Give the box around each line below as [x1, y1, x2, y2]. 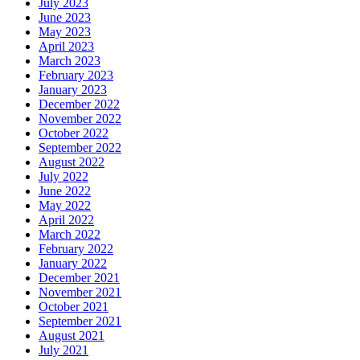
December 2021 [39, 271, 120, 285]
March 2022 [39, 227, 100, 242]
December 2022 [39, 97, 120, 112]
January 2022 [39, 256, 107, 271]
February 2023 [39, 68, 113, 83]
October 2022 [39, 126, 108, 141]
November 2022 [39, 112, 121, 126]
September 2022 [39, 141, 121, 155]
